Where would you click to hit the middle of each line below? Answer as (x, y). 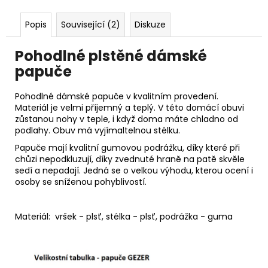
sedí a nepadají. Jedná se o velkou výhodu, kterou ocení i (134, 171)
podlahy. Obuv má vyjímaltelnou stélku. (98, 131)
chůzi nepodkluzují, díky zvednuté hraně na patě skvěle (130, 159)
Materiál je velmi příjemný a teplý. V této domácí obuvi (130, 108)
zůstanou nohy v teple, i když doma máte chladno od (127, 119)
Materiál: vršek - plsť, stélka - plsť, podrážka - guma (124, 217)
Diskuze (150, 24)
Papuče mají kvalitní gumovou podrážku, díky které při (127, 148)
